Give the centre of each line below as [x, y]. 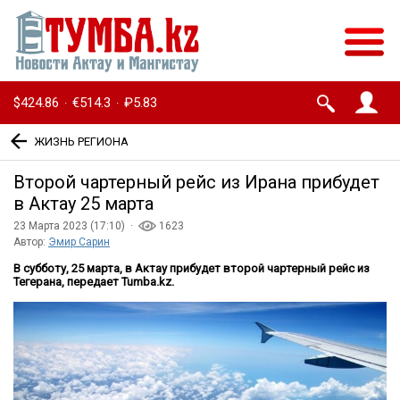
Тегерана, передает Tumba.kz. [94, 282]
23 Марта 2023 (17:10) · [76, 226]
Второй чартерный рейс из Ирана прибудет [196, 183]
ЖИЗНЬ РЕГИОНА [81, 141]
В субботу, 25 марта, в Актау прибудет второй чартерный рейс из [192, 269]
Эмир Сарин [79, 242]
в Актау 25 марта [83, 204]
